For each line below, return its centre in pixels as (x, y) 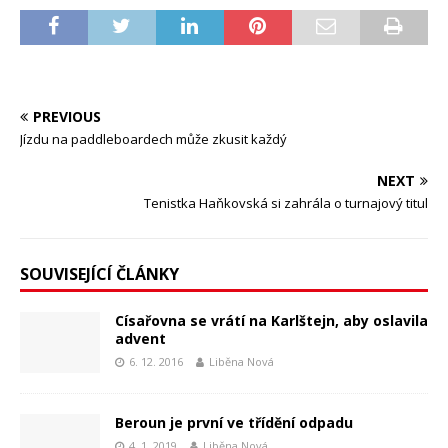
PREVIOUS (67, 117)
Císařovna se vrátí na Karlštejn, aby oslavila (271, 321)
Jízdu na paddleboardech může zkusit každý (153, 139)
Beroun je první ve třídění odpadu (234, 422)
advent (140, 339)
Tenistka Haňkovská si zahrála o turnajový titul (286, 203)
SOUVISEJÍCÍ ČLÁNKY (99, 274)
